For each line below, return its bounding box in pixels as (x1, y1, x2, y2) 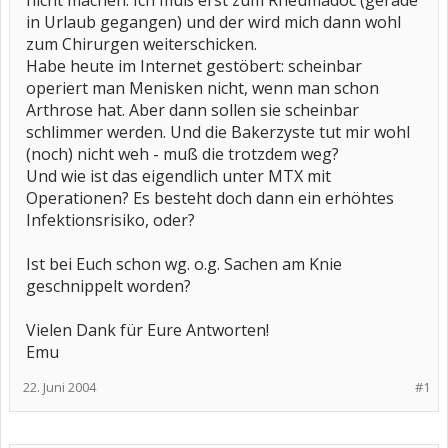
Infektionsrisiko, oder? (26, 209, 195, 231)
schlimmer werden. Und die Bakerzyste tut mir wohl (26, 121, 410, 143)
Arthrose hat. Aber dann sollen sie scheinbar (26, 99, 359, 121)
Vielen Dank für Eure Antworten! (26, 319, 269, 341)
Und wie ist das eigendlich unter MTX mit (26, 165, 331, 187)
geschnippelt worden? (26, 275, 191, 297)
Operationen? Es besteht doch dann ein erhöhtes (26, 187, 394, 209)
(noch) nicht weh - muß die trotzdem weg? (26, 143, 339, 165)
